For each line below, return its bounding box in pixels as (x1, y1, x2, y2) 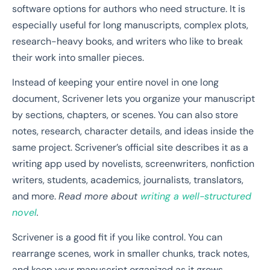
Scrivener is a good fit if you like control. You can (12, 231, 222, 244)
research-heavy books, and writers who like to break (12, 34, 243, 48)
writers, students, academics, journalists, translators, (12, 174, 243, 187)
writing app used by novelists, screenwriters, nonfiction (12, 157, 254, 171)
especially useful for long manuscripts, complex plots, (12, 18, 248, 31)
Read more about (58, 190, 140, 203)
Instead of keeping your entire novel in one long (12, 76, 219, 89)
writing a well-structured (140, 190, 251, 203)
